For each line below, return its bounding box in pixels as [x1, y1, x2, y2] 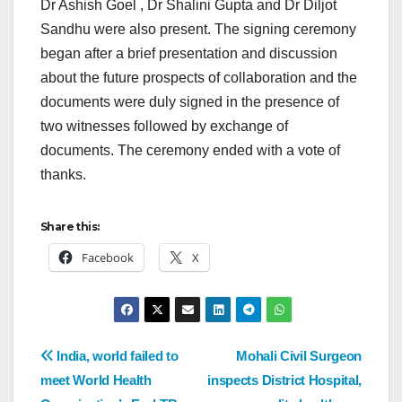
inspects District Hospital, [207, 372, 362, 389]
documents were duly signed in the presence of [40, 94, 339, 110]
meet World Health [40, 372, 152, 389]
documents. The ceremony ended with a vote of [40, 143, 340, 159]
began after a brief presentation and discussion [40, 46, 337, 62]
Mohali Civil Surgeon [236, 348, 362, 364]
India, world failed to [53, 348, 179, 364]
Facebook [82, 249, 134, 267]
